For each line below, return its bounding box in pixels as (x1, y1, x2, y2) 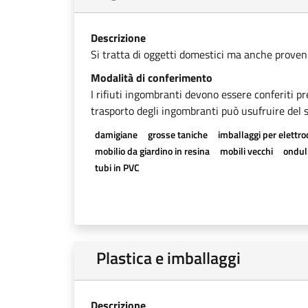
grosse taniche (147, 127, 208, 142)
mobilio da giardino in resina (94, 144, 210, 158)
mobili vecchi (219, 144, 273, 158)
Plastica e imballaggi (96, 245, 241, 270)
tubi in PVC (94, 160, 140, 175)
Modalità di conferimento (91, 69, 212, 86)
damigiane (94, 127, 137, 142)
